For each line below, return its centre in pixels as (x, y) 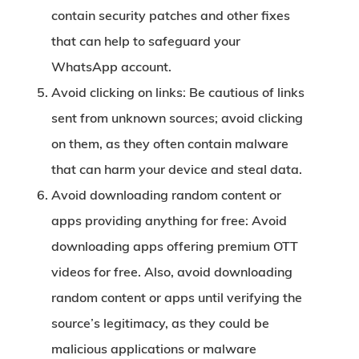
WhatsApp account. (111, 67)
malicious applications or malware (154, 349)
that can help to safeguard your (146, 41)
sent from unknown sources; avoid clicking (177, 118)
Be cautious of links (247, 92)
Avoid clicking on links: (120, 92)
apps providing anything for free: (151, 220)
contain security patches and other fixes (171, 15)
